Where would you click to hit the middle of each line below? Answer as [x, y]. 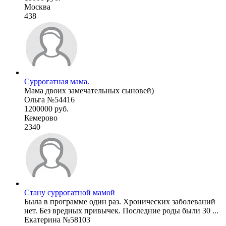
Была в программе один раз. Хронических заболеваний [120, 201]
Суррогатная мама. [57, 81]
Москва [37, 7]
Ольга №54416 [49, 99]
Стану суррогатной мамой [70, 192]
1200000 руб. [46, 108]
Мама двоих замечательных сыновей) [89, 90]
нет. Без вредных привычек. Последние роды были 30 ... [121, 210]
